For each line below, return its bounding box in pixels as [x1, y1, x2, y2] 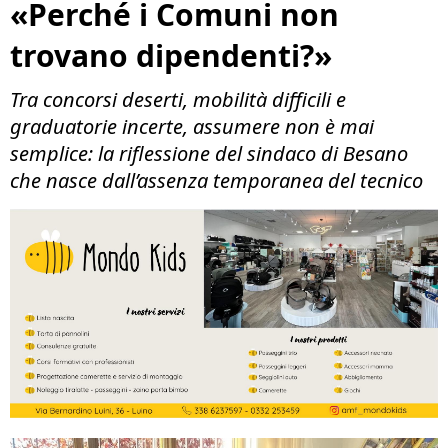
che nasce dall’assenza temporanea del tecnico [10, 167, 423, 194]
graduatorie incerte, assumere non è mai [10, 113, 374, 140]
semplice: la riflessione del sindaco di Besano [10, 140, 408, 167]
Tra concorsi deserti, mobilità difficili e [10, 86, 346, 113]
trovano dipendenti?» [10, 35, 332, 76]
